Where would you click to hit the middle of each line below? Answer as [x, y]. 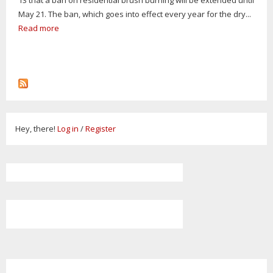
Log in [68, 128]
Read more [39, 28]
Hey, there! [36, 128]
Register [101, 128]
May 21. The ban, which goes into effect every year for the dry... [135, 14]
